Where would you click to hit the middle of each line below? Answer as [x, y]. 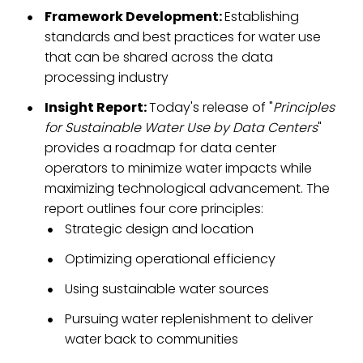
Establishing [262, 17]
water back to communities [152, 339]
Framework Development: [135, 17]
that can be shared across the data [159, 57]
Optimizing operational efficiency [170, 259]
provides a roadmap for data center [160, 148]
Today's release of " [211, 107]
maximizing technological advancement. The [187, 188]
